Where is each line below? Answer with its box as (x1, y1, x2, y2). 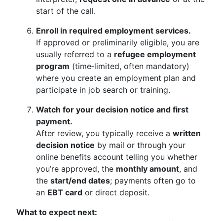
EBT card (47, 187, 82, 197)
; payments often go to (110, 176, 196, 185)
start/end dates (50, 176, 110, 185)
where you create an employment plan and (36, 73, 196, 83)
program (36, 61, 70, 71)
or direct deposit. (82, 187, 149, 197)
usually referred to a (36, 49, 114, 59)
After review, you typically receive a (36, 128, 173, 138)
